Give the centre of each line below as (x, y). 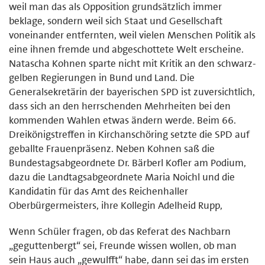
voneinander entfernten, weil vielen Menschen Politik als (132, 35)
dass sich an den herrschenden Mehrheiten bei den (120, 106)
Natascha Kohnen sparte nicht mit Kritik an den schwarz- (132, 63)
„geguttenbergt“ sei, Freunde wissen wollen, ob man (123, 245)
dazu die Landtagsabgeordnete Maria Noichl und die (122, 177)
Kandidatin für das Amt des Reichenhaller (98, 191)
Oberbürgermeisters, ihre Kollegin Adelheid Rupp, (116, 205)
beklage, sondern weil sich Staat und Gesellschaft (116, 20)
